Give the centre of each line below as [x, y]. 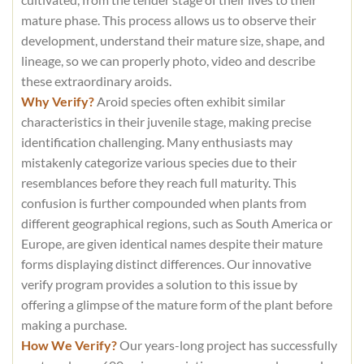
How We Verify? [69, 344]
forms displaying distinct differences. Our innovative [166, 263]
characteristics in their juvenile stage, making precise [166, 121]
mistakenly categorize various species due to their [158, 162]
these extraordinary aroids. [96, 80]
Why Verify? [57, 101]
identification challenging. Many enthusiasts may [156, 141]
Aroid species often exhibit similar [189, 101]
